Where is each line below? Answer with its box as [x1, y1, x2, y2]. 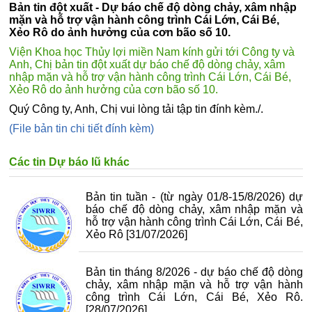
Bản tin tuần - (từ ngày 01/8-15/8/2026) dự [86, 191, 303, 203]
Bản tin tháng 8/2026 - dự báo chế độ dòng [86, 266, 303, 278]
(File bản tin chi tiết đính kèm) [9, 123, 155, 134]
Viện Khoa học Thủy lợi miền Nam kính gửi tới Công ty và [9, 46, 295, 58]
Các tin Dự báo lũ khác [9, 156, 130, 168]
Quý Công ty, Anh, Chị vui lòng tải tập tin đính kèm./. [9, 103, 264, 115]
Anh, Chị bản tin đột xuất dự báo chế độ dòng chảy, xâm [9, 58, 286, 70]
